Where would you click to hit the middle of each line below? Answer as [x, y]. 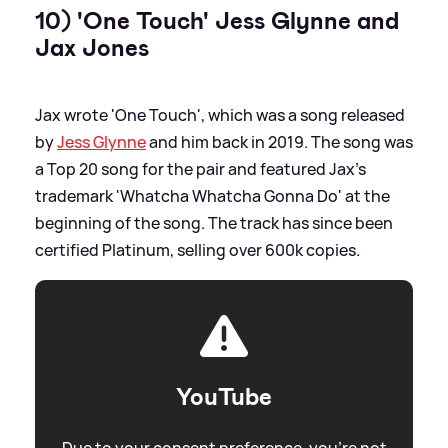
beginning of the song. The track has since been [214, 223]
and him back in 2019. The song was [279, 142]
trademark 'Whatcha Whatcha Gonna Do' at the [212, 196]
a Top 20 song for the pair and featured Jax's [200, 169]
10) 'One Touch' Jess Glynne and [217, 21]
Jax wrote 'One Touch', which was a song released [220, 115]
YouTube [224, 397]
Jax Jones [92, 48]
